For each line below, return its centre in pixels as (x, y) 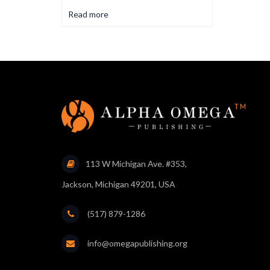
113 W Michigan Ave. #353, (136, 163)
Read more (88, 14)
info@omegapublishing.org (137, 243)
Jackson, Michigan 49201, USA (118, 184)
